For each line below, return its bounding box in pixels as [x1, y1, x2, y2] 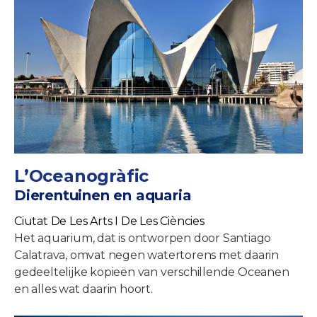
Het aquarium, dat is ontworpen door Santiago [14, 231, 272, 245]
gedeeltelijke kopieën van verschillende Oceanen [14, 265, 289, 279]
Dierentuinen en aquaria [14, 186, 192, 204]
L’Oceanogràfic [14, 165, 149, 186]
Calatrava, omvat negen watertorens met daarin [14, 248, 279, 262]
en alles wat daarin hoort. [14, 282, 153, 296]
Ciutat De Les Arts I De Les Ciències [14, 214, 204, 228]
